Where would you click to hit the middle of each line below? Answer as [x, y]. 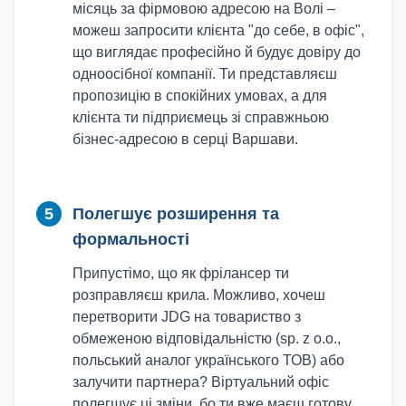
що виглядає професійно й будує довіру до [217, 52]
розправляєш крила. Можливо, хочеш [199, 295]
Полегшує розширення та [176, 214]
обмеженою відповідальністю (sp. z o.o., [207, 338]
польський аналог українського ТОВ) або [208, 360]
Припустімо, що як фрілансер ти [181, 273]
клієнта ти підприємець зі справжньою [201, 117]
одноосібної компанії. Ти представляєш [205, 74]
